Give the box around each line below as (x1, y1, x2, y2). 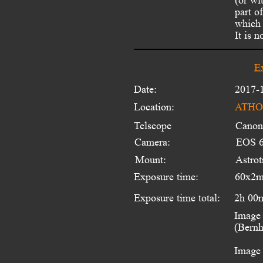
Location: (134, 100, 174, 113)
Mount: (135, 153, 166, 166)
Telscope (134, 119, 174, 131)
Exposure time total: (134, 191, 220, 204)
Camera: (134, 136, 170, 148)
